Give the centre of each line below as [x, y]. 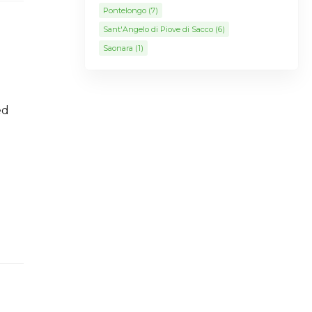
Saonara [118, 48]
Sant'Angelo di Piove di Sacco [158, 29]
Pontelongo [124, 10]
